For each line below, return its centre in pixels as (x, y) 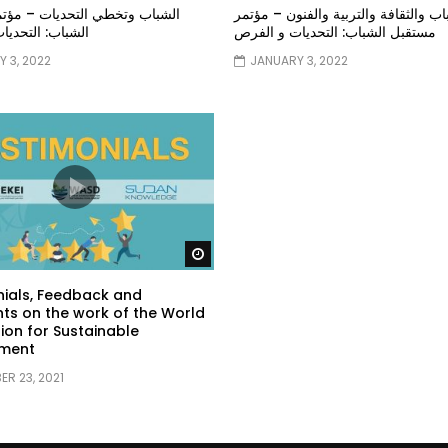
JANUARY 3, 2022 (299, 60)
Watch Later (255, 253)
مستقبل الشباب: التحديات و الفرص (335, 31)
